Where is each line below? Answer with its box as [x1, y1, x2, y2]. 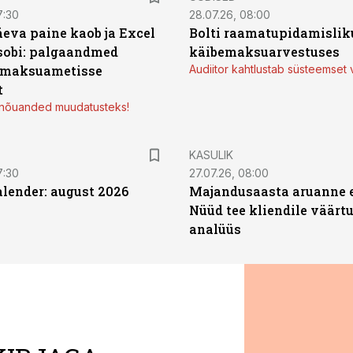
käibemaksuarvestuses [189, 43, 340, 60]
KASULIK [189, 148, 233, 162]
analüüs [189, 221, 241, 237]
